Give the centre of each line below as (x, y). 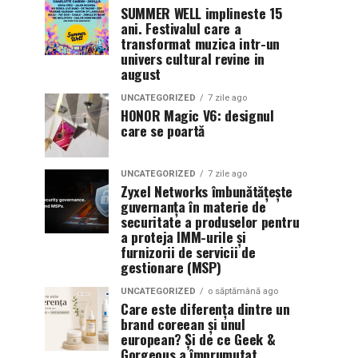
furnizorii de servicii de (188, 252)
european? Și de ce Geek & (198, 339)
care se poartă (163, 130)
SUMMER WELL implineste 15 (201, 13)
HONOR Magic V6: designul (197, 115)
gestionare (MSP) (171, 267)
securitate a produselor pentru (210, 221)
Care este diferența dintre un (205, 308)
